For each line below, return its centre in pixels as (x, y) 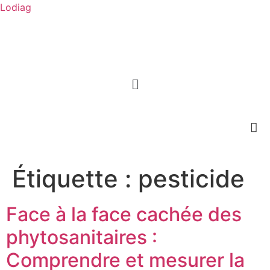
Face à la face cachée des (124, 215)
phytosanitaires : (82, 237)
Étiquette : (75, 179)
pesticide (191, 179)
